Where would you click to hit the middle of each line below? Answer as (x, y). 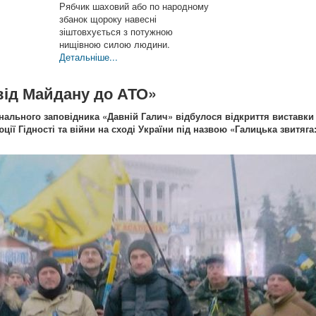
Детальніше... (89, 57)
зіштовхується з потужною (116, 31)
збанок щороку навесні (108, 19)
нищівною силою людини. (115, 44)
